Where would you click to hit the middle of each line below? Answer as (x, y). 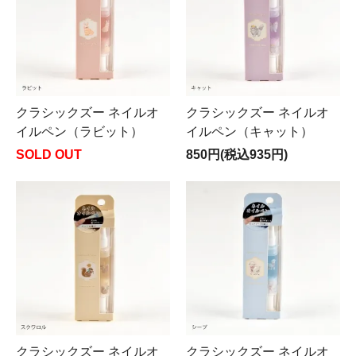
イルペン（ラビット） (79, 132)
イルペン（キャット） (250, 132)
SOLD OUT (49, 155)
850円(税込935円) (237, 155)
